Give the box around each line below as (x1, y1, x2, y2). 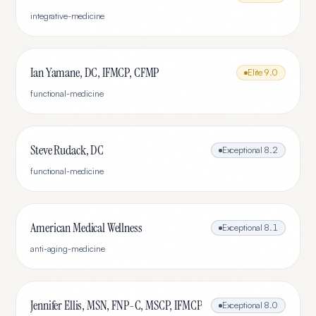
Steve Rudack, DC (30, 142, 104, 159)
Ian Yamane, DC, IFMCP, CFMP (30, 64, 159, 81)
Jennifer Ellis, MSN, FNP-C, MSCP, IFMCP (30, 297, 202, 314)
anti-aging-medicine (30, 243, 105, 254)
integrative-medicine (30, 11, 105, 21)
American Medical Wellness (30, 219, 142, 236)
